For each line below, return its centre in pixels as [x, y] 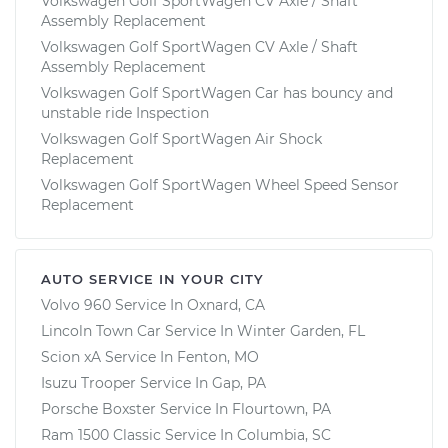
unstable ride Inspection [125, 112]
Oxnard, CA [226, 304]
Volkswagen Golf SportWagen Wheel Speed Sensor [220, 184]
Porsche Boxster [98, 408]
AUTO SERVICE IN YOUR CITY [152, 278]
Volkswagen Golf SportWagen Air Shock [181, 138]
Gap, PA [239, 382]
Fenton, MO [218, 356]
